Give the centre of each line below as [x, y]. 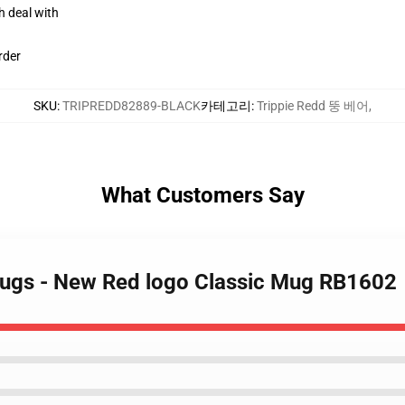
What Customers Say [202, 195]
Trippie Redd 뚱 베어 [313, 106]
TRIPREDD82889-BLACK [132, 106]
